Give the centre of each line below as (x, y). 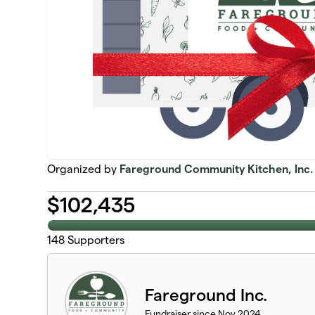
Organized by (84, 169)
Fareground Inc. (207, 295)
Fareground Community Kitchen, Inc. (217, 169)
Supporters (95, 240)
